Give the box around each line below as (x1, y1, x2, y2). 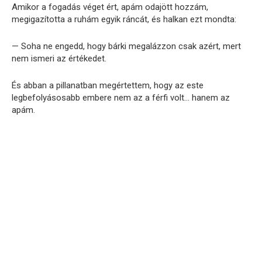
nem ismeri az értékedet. (12, 53, 106, 64)
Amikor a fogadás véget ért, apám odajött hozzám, (12, 1, 208, 12)
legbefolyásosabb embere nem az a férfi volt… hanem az (12, 92, 230, 103)
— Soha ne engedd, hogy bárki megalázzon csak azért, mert (12, 40, 241, 51)
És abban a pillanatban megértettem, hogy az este (12, 80, 204, 91)
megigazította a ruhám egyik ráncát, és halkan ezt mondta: (12, 13, 236, 25)
